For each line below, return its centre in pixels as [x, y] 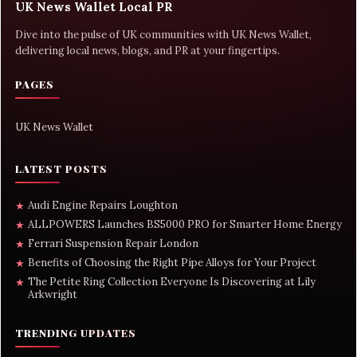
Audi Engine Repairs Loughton [103, 205]
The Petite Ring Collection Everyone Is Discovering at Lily [172, 281]
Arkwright [53, 294]
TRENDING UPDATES [76, 332]
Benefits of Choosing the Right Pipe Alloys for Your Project [172, 262]
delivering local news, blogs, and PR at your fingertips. [147, 50]
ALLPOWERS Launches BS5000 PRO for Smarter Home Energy [185, 224]
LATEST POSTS [61, 168]
